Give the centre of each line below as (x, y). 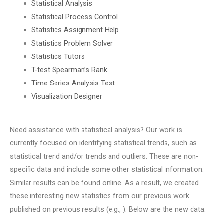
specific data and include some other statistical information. (107, 170)
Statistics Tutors (58, 56)
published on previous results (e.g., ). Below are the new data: (108, 209)
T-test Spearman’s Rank (69, 69)
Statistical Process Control (74, 16)
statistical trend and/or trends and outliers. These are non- (104, 156)
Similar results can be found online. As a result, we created (104, 183)
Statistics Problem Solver (72, 43)
